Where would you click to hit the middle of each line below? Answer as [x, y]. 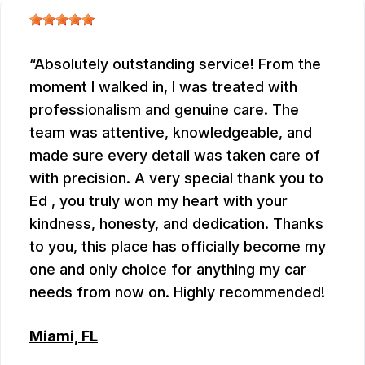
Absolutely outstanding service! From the [178, 64]
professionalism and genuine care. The [164, 110]
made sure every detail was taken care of [175, 156]
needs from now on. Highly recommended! [177, 292]
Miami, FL [64, 336]
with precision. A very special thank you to [176, 178]
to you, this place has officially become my [178, 247]
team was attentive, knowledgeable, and [171, 133]
